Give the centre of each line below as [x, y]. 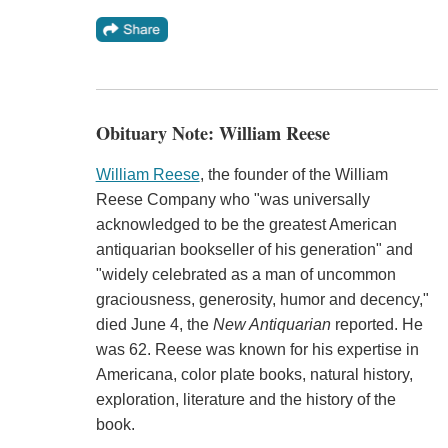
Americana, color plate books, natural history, [254, 375]
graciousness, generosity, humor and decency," [262, 300]
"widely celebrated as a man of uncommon [245, 275]
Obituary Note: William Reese [212, 132]
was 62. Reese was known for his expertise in [257, 350]
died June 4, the [154, 325]
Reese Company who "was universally [232, 200]
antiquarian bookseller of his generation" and [254, 250]
